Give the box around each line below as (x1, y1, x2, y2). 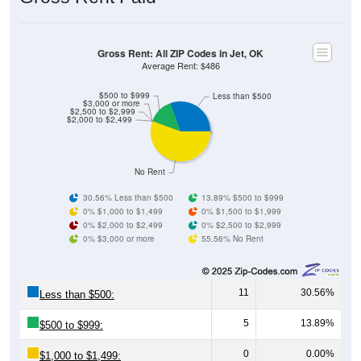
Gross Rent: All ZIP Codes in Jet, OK (98, 46, 263, 60)
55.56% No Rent (201, 232, 264, 244)
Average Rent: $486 (141, 59, 220, 72)
